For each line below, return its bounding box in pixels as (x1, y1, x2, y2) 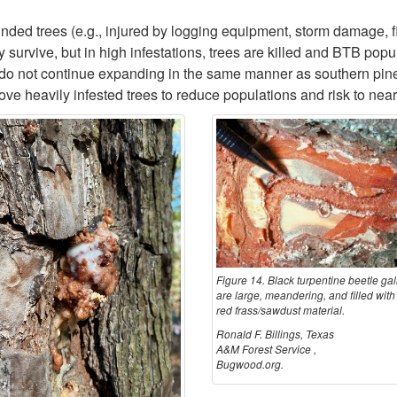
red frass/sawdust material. (216, 301, 345, 317)
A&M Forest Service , (216, 340, 316, 356)
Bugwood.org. (216, 355, 284, 371)
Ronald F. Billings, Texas (216, 325, 334, 341)
